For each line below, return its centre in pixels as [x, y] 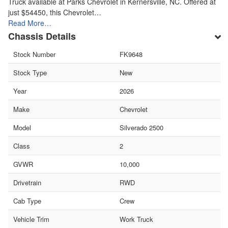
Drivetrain [27, 182]
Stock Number [34, 54]
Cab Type [27, 201]
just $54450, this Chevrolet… [55, 12]
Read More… [30, 23]
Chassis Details [42, 36]
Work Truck [136, 219]
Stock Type [30, 72]
